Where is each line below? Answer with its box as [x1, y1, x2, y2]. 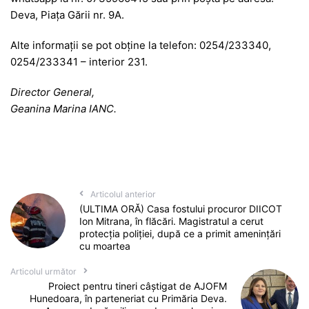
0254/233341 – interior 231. [10, 54, 148, 68]
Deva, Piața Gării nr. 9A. [10, 8, 124, 21]
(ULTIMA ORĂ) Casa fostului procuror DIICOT [79, 202, 282, 215]
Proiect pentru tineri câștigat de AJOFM [48, 279, 228, 292]
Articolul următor [10, 266, 77, 277]
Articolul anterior [90, 188, 156, 199]
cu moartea [79, 239, 130, 252]
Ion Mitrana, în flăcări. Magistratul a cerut [79, 215, 263, 227]
